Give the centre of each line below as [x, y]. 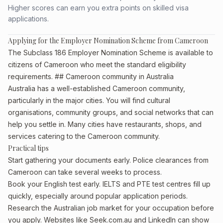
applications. [28, 19]
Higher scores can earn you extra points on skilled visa [98, 8]
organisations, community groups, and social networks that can [111, 112]
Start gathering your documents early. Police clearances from [108, 160]
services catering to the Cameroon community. [84, 136]
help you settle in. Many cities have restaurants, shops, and [105, 124]
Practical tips [28, 148]
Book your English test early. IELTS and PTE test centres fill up [109, 184]
